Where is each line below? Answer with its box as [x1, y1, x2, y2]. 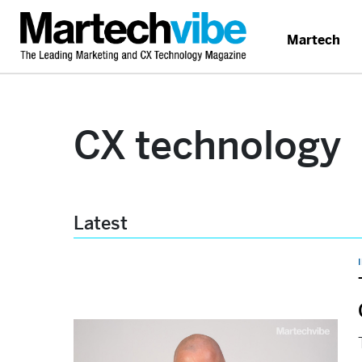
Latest [74, 213, 128, 234]
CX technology [74, 122, 341, 170]
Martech [287, 32, 340, 48]
